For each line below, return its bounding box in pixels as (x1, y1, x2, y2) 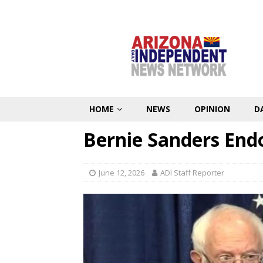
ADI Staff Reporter (160, 167, 224, 178)
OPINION (194, 103, 230, 114)
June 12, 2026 (99, 167, 144, 178)
